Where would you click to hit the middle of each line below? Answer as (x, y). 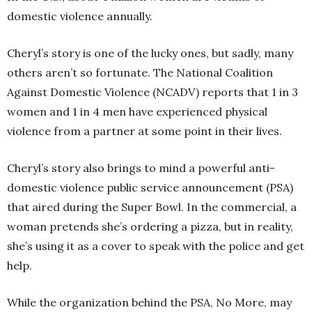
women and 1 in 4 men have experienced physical (137, 111)
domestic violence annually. (80, 16)
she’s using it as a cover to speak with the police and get (156, 245)
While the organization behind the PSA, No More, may (149, 302)
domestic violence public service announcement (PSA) (150, 187)
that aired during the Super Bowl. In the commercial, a (152, 206)
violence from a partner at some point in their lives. (145, 131)
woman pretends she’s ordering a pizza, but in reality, (150, 226)
